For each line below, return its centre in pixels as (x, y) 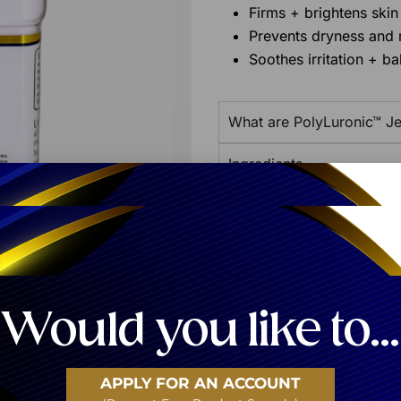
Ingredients (265, 164)
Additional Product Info (306, 206)
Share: (243, 254)
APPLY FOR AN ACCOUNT (200, 384)
